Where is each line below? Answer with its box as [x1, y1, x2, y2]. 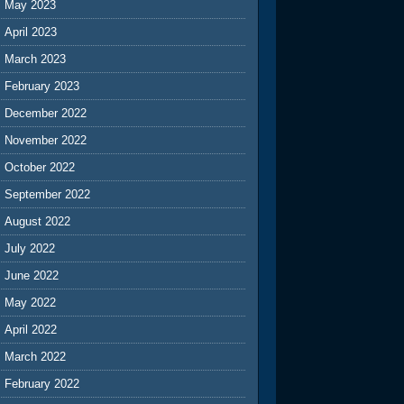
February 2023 [5, 78, 80, 93]
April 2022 [5, 322, 58, 336]
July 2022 [5, 241, 56, 255]
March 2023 [5, 51, 67, 66]
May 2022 [5, 295, 57, 309]
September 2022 [5, 187, 91, 201]
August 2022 [5, 214, 71, 228]
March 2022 [5, 349, 67, 363]
